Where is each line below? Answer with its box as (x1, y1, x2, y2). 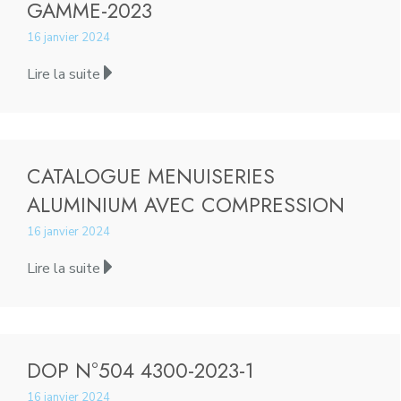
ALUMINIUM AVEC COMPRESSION (27, 190, 345, 220)
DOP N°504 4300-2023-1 (27, 355, 254, 386)
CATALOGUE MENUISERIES (27, 161, 275, 192)
